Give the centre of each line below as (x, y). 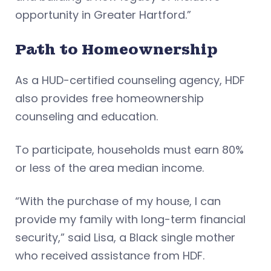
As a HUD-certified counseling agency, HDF (130, 80)
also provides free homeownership (109, 99)
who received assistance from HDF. (111, 256)
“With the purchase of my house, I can (118, 201)
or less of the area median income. (109, 168)
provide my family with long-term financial (130, 220)
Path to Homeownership (116, 50)
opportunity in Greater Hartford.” (103, 15)
